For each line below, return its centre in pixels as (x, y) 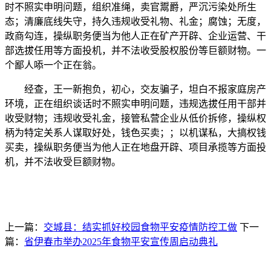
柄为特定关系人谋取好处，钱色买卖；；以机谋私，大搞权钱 (135, 133)
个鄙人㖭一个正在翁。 (53, 65)
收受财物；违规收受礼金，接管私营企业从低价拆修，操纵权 (135, 118)
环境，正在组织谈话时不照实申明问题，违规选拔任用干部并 (135, 104)
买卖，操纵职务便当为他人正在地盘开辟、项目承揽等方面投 (135, 147)
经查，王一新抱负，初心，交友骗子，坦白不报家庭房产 (135, 89)
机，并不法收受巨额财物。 (63, 162)
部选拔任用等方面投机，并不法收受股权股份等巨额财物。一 (135, 51)
